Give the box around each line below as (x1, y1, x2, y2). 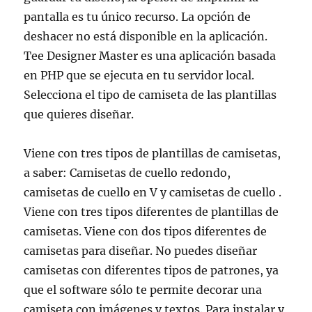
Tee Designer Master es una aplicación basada (24, 49, 276, 63)
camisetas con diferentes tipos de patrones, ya (24, 263, 279, 277)
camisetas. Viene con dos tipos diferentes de (24, 224, 267, 238)
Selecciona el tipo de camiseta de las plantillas (24, 88, 277, 102)
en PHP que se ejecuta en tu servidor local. (24, 68, 255, 82)
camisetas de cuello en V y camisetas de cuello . (24, 185, 282, 199)
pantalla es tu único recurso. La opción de (24, 10, 251, 24)
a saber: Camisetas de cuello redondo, (24, 166, 231, 180)
